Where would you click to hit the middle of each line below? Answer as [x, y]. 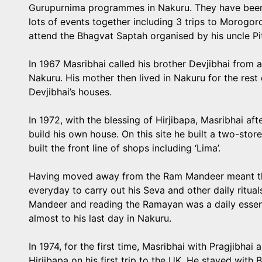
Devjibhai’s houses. [70, 92]
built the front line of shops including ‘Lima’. [125, 148]
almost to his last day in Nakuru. [100, 218]
